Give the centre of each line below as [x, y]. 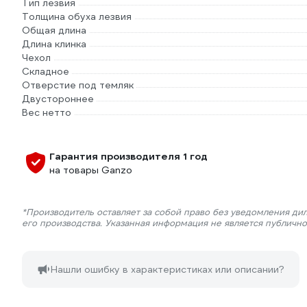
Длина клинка [54, 44]
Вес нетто [47, 112]
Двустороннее [58, 99]
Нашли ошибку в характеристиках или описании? [168, 269]
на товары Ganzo [91, 170]
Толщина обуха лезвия [77, 16]
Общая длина [54, 30]
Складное [46, 71]
